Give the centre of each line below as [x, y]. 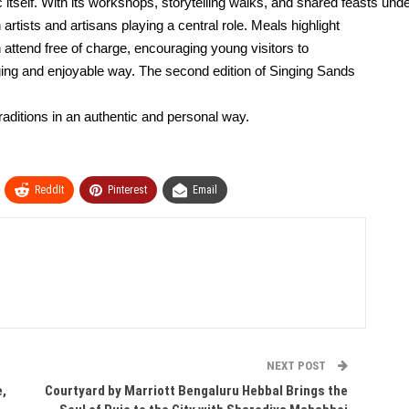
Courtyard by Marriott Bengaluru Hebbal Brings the [196, 391]
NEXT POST [297, 366]
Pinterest [127, 190]
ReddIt [49, 190]
